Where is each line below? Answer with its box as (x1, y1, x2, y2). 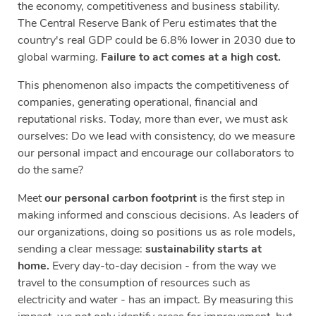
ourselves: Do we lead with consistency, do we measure (18, 128, 295, 145)
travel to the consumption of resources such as (18, 275, 250, 291)
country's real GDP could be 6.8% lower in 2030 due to (18, 32, 296, 49)
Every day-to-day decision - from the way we (49, 258, 276, 274)
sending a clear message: (18, 241, 145, 257)
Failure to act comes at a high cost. (101, 49, 281, 66)
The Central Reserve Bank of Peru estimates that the (18, 16, 276, 32)
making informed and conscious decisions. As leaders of (18, 207, 298, 224)
